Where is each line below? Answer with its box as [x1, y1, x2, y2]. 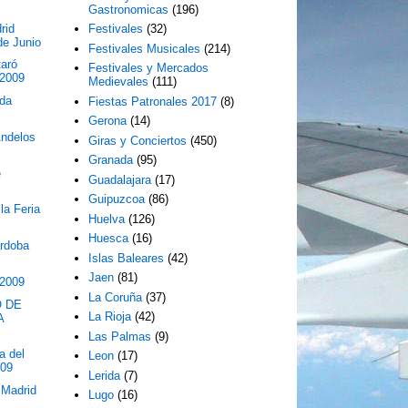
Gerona [88, 114, 127, 128]
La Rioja [88, 310, 132, 324]
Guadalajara [88, 172, 152, 187]
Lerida [88, 368, 121, 382]
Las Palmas [88, 329, 152, 343]
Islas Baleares [88, 250, 165, 265]
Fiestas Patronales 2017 [88, 94, 218, 108]
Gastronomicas [88, 2, 169, 16]
